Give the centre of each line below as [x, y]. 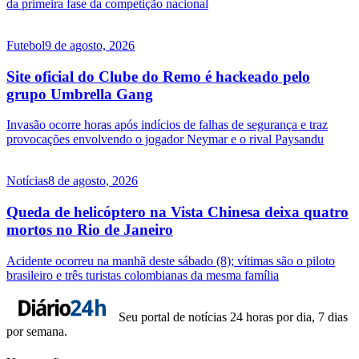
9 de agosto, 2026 [90, 45]
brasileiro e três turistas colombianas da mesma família [143, 275]
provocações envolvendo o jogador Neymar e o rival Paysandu [165, 139]
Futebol [26, 45]
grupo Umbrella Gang [80, 94]
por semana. [37, 331]
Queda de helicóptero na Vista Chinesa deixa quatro [177, 212]
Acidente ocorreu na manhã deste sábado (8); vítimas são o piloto [171, 260]
